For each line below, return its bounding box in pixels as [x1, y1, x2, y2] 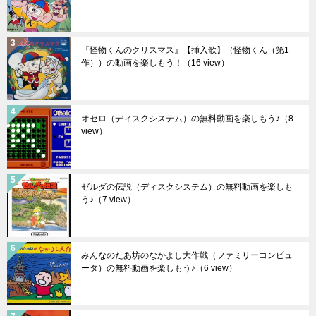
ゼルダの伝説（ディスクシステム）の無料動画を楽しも [81, 182, 293, 193]
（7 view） [94, 195, 135, 205]
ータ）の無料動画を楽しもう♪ [81, 263, 195, 274]
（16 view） [183, 58, 229, 68]
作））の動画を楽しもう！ [81, 58, 183, 68]
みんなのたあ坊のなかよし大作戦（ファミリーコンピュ [81, 250, 293, 261]
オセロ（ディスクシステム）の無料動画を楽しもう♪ [81, 114, 280, 124]
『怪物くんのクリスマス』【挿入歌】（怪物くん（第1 [81, 45, 289, 56]
